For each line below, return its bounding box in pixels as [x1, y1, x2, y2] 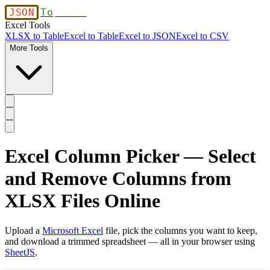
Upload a [5, 225, 42, 236]
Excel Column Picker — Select [5, 145, 256, 168]
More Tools [10, 43, 48, 52]
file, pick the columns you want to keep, [103, 225, 257, 236]
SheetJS [5, 246, 35, 257]
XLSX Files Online [5, 190, 160, 212]
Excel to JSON [119, 31, 176, 41]
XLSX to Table [5, 31, 64, 41]
